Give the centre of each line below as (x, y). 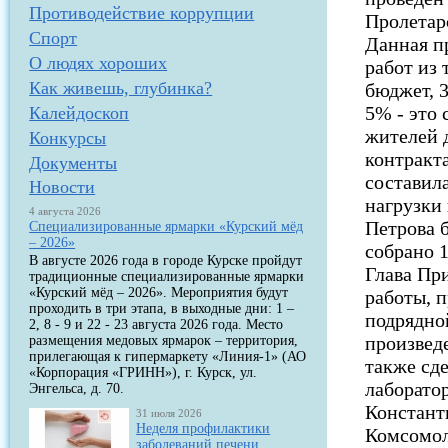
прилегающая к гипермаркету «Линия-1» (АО (168, 356)
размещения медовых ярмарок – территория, (164, 340)
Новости (62, 187)
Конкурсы (68, 138)
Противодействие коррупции (142, 13)
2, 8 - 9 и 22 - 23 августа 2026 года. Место (156, 324)
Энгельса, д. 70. (77, 388)
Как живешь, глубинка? (121, 88)
